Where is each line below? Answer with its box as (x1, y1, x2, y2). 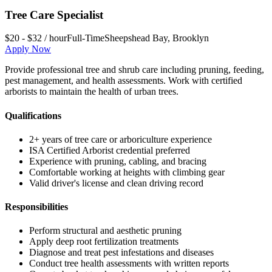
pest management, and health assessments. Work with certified (5, 75, 242, 86)
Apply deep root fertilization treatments (29, 236, 178, 247)
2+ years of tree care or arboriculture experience (29, 134, 212, 144)
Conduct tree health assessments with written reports (29, 258, 229, 269)
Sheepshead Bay (104, 33, 168, 44)
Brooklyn (172, 33, 209, 44)
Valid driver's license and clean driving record (29, 177, 203, 188)
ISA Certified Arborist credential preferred (29, 144, 190, 155)
